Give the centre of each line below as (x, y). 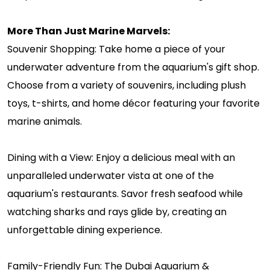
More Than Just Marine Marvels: (89, 31)
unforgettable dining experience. (85, 230)
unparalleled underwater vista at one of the (111, 175)
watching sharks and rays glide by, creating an (117, 212)
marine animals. (45, 121)
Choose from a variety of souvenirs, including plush (127, 85)
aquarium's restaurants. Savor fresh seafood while (125, 193)
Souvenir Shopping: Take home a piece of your (116, 49)
